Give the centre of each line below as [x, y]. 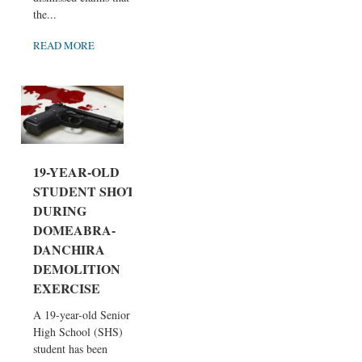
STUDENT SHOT [84, 191]
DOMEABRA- [74, 229]
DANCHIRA [69, 249]
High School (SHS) [78, 331]
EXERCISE [67, 288]
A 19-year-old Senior [82, 314]
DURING [60, 210]
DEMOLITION [77, 268]
